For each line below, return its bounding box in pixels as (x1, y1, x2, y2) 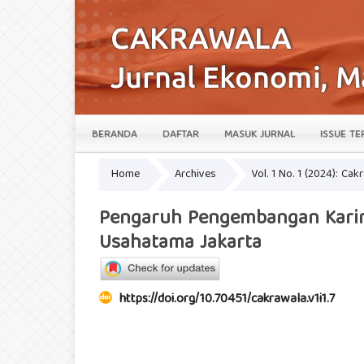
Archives (175, 165, 216, 185)
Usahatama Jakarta (99, 226, 262, 261)
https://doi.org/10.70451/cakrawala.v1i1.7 (119, 288, 335, 312)
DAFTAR (162, 125, 199, 145)
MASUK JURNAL (224, 125, 295, 145)
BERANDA (92, 125, 137, 145)
